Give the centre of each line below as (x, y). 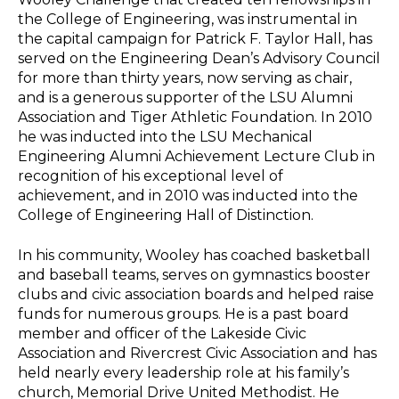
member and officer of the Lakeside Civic (162, 333)
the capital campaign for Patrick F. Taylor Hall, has (195, 39)
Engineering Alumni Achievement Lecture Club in (196, 157)
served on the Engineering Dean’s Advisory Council (199, 59)
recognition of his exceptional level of (151, 176)
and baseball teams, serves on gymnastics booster (194, 274)
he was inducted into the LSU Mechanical (165, 137)
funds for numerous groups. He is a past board (183, 313)
